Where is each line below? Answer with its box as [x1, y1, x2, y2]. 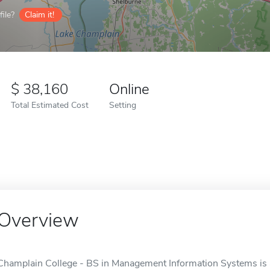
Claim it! [25, 9, 54, 20]
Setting [109, 99, 136, 111]
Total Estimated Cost [11, 99, 89, 111]
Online [109, 80, 149, 99]
